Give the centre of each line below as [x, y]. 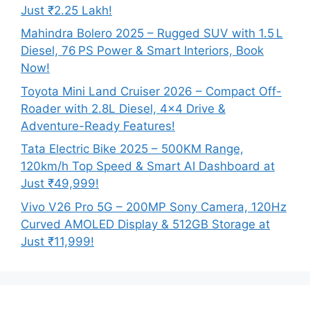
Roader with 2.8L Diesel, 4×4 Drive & [123, 108]
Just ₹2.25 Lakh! [66, 10]
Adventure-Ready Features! [98, 126]
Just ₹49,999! [60, 184]
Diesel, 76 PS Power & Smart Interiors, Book [142, 51]
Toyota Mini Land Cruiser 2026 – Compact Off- [151, 91]
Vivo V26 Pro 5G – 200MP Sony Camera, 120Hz [154, 207]
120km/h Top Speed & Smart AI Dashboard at [148, 166]
